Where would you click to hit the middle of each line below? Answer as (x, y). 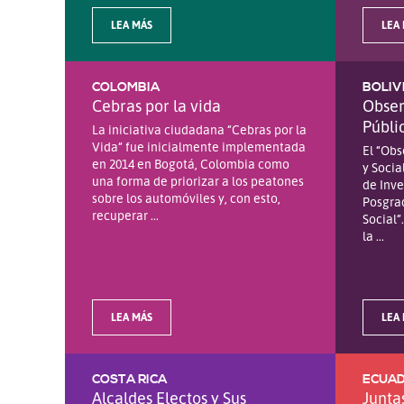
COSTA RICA (129, 379)
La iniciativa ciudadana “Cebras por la (199, 129)
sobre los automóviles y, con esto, (186, 197)
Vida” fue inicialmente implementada (199, 146)
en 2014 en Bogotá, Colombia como (191, 163)
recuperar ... (125, 215)
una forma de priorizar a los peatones (198, 180)
